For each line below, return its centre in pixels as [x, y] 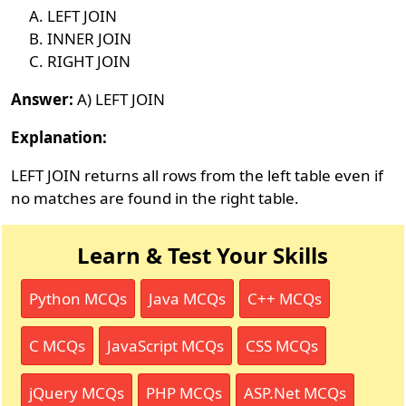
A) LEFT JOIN [120, 99]
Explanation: [59, 137]
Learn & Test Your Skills [203, 255]
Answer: [43, 99]
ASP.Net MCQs [295, 393]
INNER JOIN [90, 39]
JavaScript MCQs [166, 346]
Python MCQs [78, 299]
